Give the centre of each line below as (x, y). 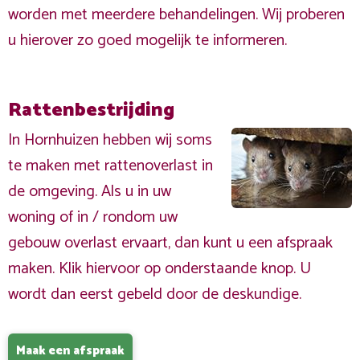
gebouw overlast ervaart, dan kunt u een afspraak (170, 243)
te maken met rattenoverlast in (110, 166)
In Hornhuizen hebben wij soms (110, 140)
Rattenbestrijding (91, 110)
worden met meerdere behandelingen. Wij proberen (176, 15)
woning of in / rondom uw (93, 217)
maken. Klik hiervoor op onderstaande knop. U (160, 269)
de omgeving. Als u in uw (90, 192)
